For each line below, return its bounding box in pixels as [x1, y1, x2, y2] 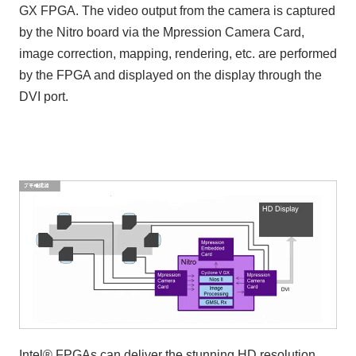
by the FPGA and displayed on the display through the [18, 68, 322, 82]
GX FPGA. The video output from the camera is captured [18, 3, 335, 17]
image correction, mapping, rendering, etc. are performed [18, 46, 337, 60]
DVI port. [18, 89, 68, 103]
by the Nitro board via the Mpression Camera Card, [18, 25, 304, 39]
